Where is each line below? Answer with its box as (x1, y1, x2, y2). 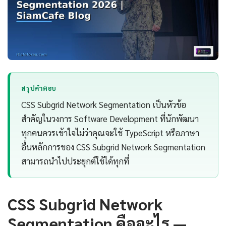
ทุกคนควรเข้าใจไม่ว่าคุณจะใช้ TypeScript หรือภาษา (21, 127, 200, 139)
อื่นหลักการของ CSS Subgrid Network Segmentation (21, 141, 206, 153)
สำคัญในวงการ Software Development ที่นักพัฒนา (21, 113, 199, 125)
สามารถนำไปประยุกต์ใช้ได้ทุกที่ (21, 155, 130, 167)
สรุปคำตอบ (21, 84, 56, 92)
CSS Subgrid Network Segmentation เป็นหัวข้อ (21, 99, 187, 110)
